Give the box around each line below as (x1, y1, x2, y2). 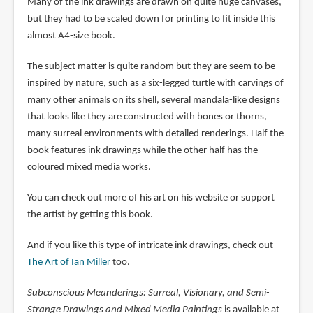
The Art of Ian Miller (27, 256, 110, 268)
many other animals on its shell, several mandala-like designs (27, 94, 280, 105)
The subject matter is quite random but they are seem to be (27, 61, 275, 72)
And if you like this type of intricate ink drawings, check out (27, 240, 273, 251)
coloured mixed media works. (27, 161, 151, 173)
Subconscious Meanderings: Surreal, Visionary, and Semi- (27, 287, 270, 298)
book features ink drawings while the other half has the (27, 145, 258, 156)
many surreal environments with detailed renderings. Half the (27, 128, 284, 139)
